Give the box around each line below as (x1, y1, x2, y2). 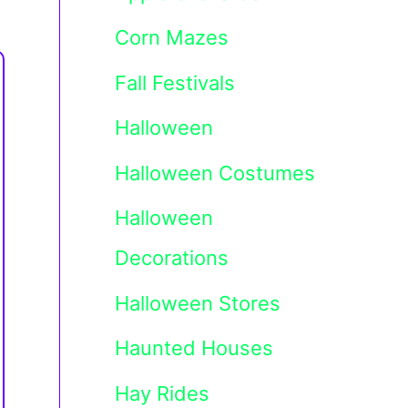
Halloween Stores (115, 291, 280, 315)
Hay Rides (115, 381, 209, 405)
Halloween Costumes (115, 160, 315, 185)
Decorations (115, 246, 229, 270)
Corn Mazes (115, 25, 229, 50)
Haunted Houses (115, 336, 273, 361)
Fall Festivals (115, 70, 235, 95)
